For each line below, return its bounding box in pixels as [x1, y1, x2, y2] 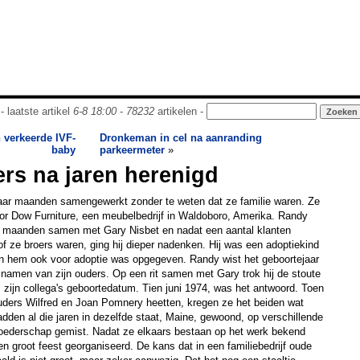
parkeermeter [100, 144, 165, 156]
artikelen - [153, 105, 207, 117]
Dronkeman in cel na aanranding [100, 132, 262, 144]
